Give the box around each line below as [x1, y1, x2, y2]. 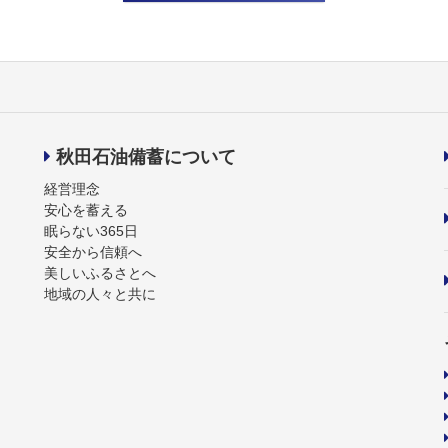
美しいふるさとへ [44, 264, 156, 281]
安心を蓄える [44, 201, 128, 218]
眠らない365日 [44, 222, 138, 239]
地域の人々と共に [44, 285, 156, 302]
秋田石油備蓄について [55, 146, 236, 167]
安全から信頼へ [44, 243, 142, 260]
